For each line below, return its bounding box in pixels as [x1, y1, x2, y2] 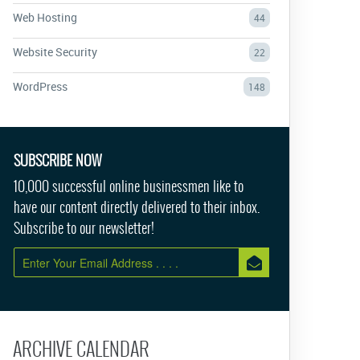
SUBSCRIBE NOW [14, 149, 101, 171]
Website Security [13, 44, 97, 59]
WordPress [13, 79, 67, 94]
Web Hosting [13, 10, 77, 25]
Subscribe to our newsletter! [14, 217, 154, 239]
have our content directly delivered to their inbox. [14, 196, 260, 218]
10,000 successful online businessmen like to [14, 175, 243, 197]
